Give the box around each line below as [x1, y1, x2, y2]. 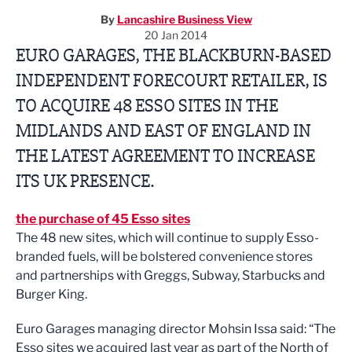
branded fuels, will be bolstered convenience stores [16, 249, 313, 264]
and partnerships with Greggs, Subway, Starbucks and [16, 268, 325, 283]
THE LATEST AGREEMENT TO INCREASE [16, 145, 315, 167]
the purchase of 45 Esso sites [16, 211, 190, 226]
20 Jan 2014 [145, 28, 207, 42]
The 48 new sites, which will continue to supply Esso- [16, 230, 319, 245]
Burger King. [16, 287, 87, 302]
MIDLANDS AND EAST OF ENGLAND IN [16, 119, 311, 142]
